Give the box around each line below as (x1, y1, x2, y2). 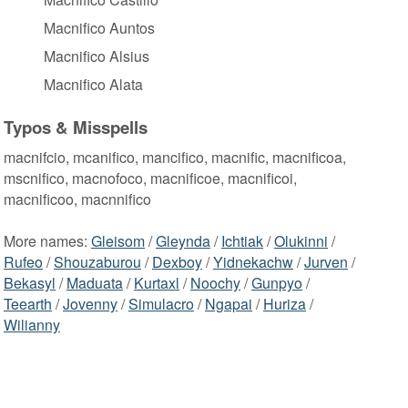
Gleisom (91, 230, 145, 252)
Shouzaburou (54, 251, 141, 273)
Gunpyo (251, 272, 302, 294)
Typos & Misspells (4, 115, 148, 140)
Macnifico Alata (44, 73, 143, 95)
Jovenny (63, 293, 117, 315)
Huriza (263, 293, 306, 315)
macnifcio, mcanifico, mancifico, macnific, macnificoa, (4, 147, 346, 168)
